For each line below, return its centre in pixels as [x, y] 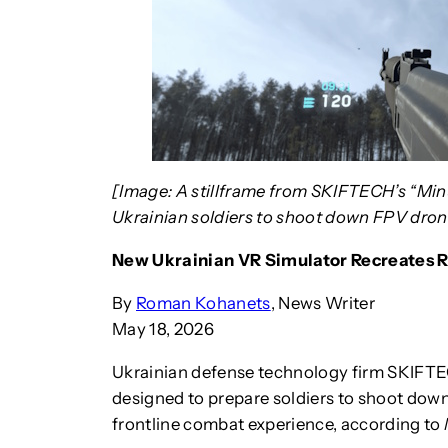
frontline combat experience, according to [278, 423]
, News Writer [323, 302]
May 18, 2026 [163, 328]
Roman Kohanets [203, 302]
